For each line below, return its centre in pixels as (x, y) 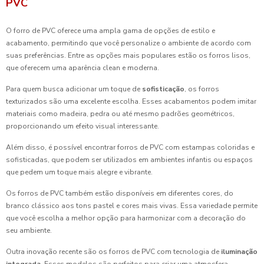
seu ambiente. (29, 230)
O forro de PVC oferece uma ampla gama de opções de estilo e (110, 31)
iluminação (239, 252)
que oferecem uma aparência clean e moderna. (82, 68)
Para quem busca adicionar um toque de (74, 89)
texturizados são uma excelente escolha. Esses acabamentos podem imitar (131, 101)
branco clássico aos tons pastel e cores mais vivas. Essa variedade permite (132, 206)
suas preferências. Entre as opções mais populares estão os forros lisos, (128, 55)
